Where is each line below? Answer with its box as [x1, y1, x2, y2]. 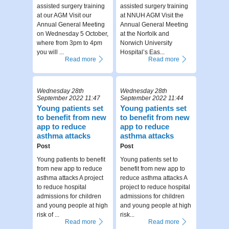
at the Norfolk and [120, 30, 170, 37]
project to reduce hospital [120, 184, 191, 191]
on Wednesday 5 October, [37, 30, 108, 37]
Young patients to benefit [37, 156, 105, 164]
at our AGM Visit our [37, 11, 91, 19]
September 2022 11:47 [37, 95, 100, 102]
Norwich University [120, 39, 173, 47]
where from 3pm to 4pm [37, 39, 102, 47]
